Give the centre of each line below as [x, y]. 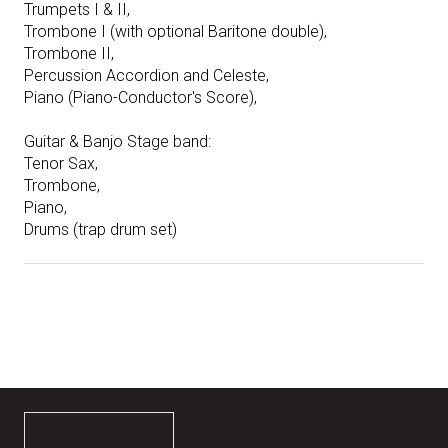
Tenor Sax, [61, 164]
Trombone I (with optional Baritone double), [175, 32]
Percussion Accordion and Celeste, [146, 76]
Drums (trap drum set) [100, 230]
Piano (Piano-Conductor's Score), [140, 98]
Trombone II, [69, 54]
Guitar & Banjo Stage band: [117, 142]
